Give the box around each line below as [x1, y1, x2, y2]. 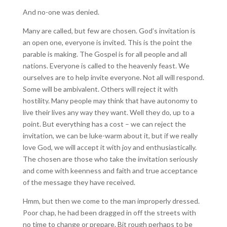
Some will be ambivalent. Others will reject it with [22, 85, 178, 93]
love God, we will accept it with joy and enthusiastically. [22, 143, 197, 152]
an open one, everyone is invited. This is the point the [22, 38, 192, 47]
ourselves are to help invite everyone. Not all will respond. [22, 73, 204, 82]
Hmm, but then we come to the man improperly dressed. [22, 197, 200, 205]
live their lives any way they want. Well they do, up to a [22, 108, 195, 117]
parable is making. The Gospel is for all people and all [22, 50, 187, 58]
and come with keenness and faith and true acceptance [22, 166, 198, 175]
